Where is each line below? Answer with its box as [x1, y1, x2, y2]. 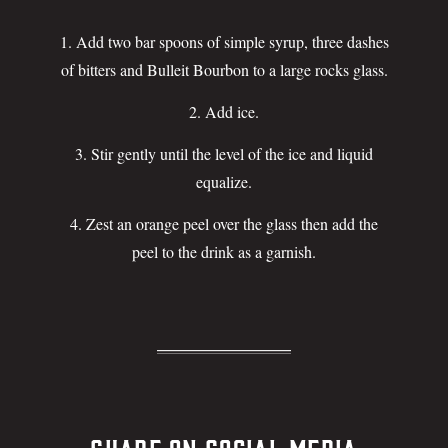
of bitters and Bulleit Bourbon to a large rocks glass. [60, 58, 388, 80]
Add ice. [205, 100, 259, 122]
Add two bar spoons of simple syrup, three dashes [75, 30, 389, 52]
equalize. [196, 170, 252, 192]
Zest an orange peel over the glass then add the [86, 212, 378, 234]
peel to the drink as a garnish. [132, 240, 316, 262]
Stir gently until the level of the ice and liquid [91, 142, 373, 164]
